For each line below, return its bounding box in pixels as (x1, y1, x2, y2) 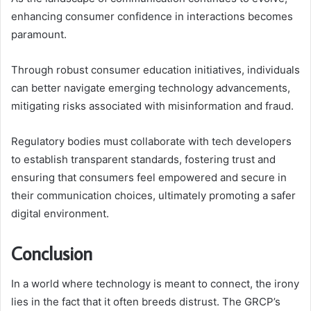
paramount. (11, 27, 67, 41)
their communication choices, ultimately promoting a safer (11, 188, 296, 202)
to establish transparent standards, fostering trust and (11, 152, 276, 166)
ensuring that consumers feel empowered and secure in (11, 170, 287, 184)
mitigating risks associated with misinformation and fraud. (11, 99, 294, 112)
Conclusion (11, 240, 92, 265)
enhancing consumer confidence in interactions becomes (11, 9, 293, 23)
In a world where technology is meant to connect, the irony (11, 277, 299, 291)
